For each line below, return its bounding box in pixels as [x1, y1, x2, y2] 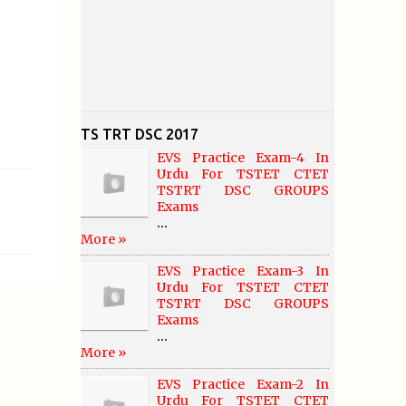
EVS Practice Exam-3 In [156, 263, 329, 279]
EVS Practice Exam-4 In [156, 150, 329, 166]
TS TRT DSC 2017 [80, 126, 198, 142]
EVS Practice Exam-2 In [156, 376, 329, 392]
